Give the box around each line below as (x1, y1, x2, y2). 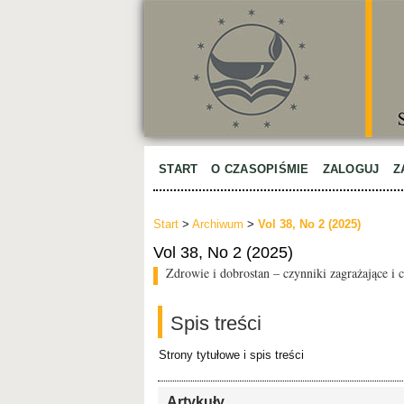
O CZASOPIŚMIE (211, 162, 309, 176)
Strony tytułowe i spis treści (159, 347, 304, 362)
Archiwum (192, 217, 243, 232)
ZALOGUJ (322, 162, 380, 176)
